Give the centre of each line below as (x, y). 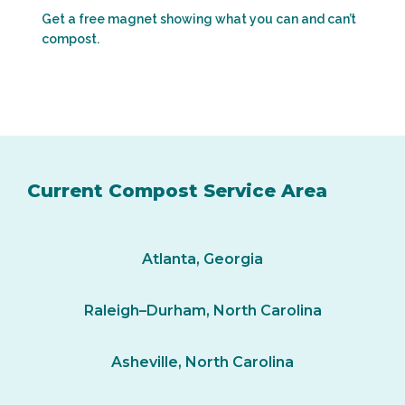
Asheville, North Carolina (202, 362)
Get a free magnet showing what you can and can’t (199, 19)
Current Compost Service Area (177, 191)
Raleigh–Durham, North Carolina (202, 311)
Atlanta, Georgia (202, 259)
